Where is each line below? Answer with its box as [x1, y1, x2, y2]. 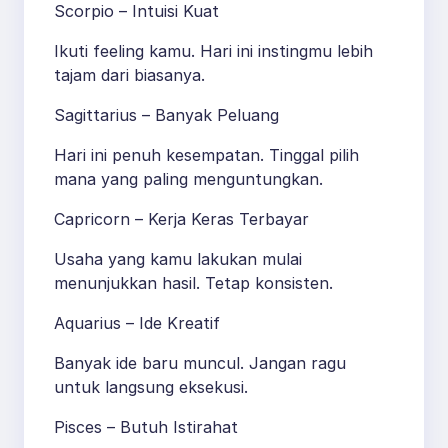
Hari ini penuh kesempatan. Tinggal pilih [54, 145, 359, 166]
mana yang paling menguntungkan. [54, 169, 323, 190]
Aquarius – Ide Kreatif [54, 313, 220, 334]
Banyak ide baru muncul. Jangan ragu [54, 353, 346, 374]
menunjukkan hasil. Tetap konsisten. [54, 273, 333, 294]
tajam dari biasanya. [54, 65, 205, 86]
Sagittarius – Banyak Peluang [54, 105, 279, 126]
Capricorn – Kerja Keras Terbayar [54, 209, 309, 230]
